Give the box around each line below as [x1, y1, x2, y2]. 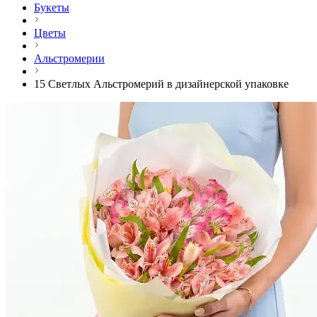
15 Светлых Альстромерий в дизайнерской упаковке [34, 78, 289, 91]
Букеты [34, 1, 69, 14]
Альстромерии [34, 52, 105, 65]
